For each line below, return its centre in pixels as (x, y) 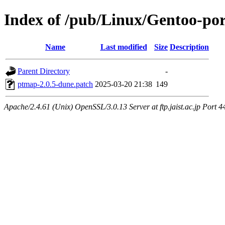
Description (189, 47)
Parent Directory (44, 71)
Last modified (124, 47)
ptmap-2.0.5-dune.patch (55, 84)
